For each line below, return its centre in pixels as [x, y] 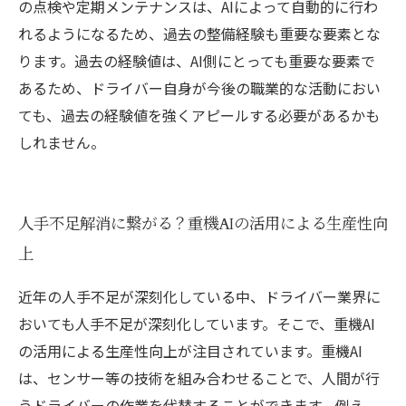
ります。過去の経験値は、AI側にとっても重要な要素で [197, 61]
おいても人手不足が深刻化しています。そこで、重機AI [197, 324]
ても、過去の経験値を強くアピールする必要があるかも [199, 115]
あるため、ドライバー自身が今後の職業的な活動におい [199, 88]
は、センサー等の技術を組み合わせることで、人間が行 [199, 378]
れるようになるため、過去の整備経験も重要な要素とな [199, 34]
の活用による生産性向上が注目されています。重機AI [190, 351]
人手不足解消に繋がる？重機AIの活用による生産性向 [203, 224]
